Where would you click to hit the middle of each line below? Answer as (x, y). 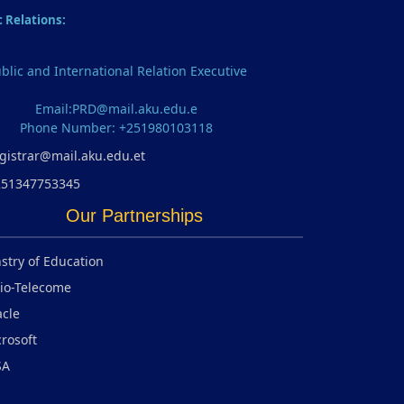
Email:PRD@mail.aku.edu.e (117, 108)
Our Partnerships (135, 215)
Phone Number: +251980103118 (117, 127)
